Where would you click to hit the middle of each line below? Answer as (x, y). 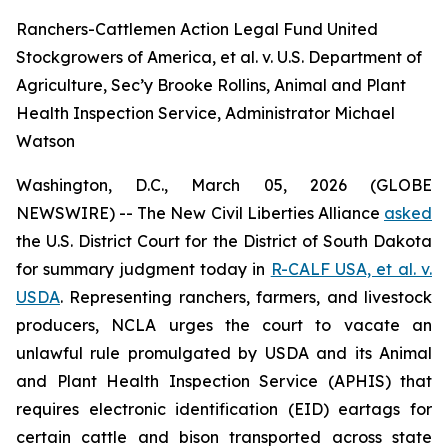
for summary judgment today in (143, 269)
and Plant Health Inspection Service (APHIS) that (224, 381)
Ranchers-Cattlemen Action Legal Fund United (197, 29)
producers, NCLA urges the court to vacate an (224, 325)
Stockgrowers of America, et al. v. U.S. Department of (219, 57)
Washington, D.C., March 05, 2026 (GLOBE (224, 185)
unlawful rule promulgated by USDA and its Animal (224, 353)
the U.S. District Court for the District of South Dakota (224, 241)
